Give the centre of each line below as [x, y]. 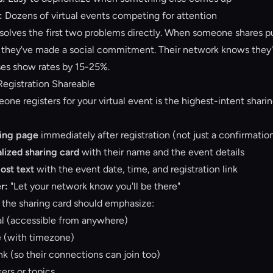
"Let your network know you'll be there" [94, 186]
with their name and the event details [162, 152]
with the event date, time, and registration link [136, 169]
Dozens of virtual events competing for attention [110, 16]
